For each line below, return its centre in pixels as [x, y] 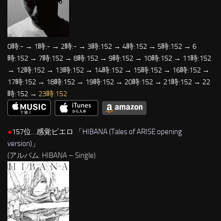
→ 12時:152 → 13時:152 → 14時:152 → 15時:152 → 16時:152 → [109, 70]
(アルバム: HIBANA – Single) [52, 155]
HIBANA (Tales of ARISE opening [132, 131]
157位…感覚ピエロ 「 [47, 131]
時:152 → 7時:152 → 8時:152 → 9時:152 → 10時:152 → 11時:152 [109, 58]
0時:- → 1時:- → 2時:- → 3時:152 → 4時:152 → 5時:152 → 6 [102, 47]
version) [20, 143]
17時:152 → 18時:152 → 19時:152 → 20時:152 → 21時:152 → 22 [109, 82]
